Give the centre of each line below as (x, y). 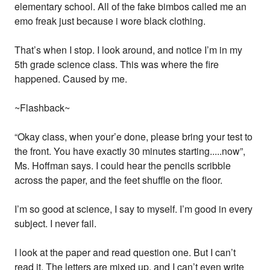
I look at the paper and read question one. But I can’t (125, 252)
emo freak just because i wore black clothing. (110, 20)
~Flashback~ (42, 107)
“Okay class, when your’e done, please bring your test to (134, 136)
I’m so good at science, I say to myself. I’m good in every (134, 209)
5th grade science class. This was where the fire (117, 64)
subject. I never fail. (56, 223)
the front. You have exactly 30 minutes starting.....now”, (130, 151)
